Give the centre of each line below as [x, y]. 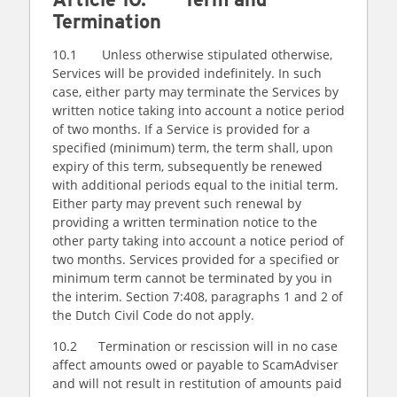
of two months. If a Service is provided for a [181, 129]
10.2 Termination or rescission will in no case [195, 346]
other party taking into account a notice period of [198, 241]
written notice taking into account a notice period [198, 110]
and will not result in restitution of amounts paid [197, 383]
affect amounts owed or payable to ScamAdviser [195, 365]
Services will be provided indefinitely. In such [187, 73]
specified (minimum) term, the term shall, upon [193, 148]
